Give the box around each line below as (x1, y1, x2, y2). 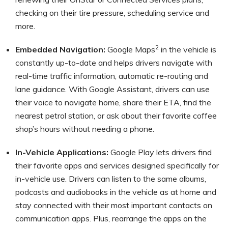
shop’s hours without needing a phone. (15, 123, 154, 134)
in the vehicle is (159, 44, 216, 54)
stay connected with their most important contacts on (15, 199, 212, 210)
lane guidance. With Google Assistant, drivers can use (15, 83, 210, 94)
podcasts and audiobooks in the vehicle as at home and (15, 186, 216, 197)
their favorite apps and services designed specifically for (15, 160, 219, 170)
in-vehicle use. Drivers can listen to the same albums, (15, 173, 206, 184)
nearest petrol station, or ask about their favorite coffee (15, 110, 217, 121)
